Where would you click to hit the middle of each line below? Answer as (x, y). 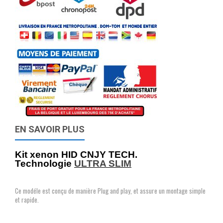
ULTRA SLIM (103, 164)
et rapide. (27, 200)
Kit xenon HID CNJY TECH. (77, 155)
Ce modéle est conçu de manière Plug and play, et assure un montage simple (110, 191)
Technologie (45, 164)
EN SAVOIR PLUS (50, 129)
